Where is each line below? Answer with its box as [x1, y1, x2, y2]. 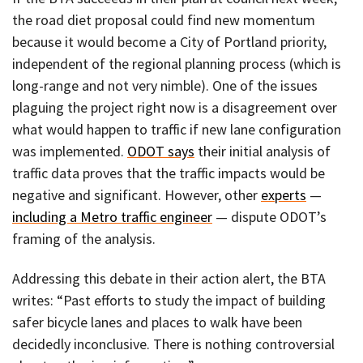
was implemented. [12, 142, 127, 161]
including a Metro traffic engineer [12, 207, 212, 227]
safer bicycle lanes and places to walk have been [12, 313, 302, 332]
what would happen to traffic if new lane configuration [12, 120, 341, 139]
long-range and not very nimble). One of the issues [12, 76, 318, 96]
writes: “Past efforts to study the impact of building [12, 291, 326, 310]
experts [261, 186, 306, 205]
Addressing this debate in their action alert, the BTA [12, 269, 326, 288]
